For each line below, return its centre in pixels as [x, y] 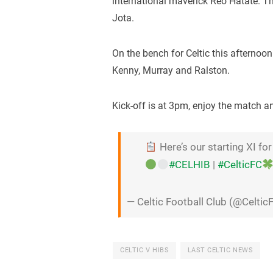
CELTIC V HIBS [145, 250]
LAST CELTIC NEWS [220, 250]
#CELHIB [190, 165]
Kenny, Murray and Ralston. [171, 70]
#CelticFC [240, 165]
